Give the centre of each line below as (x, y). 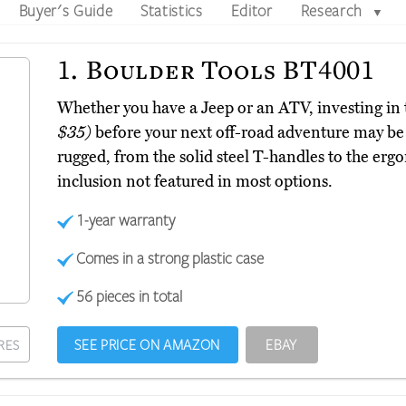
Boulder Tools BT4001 (227, 69)
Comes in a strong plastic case (170, 258)
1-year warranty (126, 220)
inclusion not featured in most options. (194, 182)
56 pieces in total (130, 296)
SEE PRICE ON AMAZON (147, 345)
